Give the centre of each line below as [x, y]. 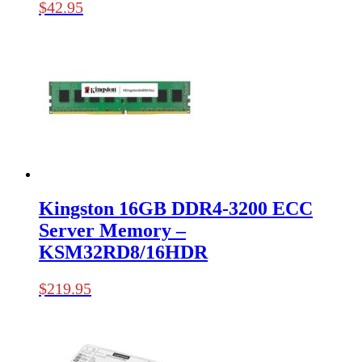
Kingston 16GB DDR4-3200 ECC [176, 208]
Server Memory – [112, 230]
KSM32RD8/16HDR [123, 252]
